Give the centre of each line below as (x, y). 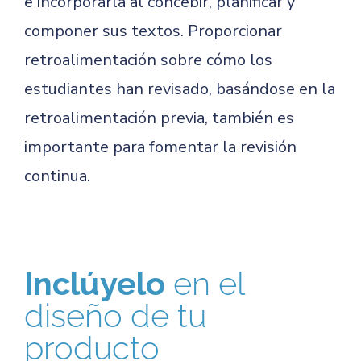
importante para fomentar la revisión (160, 147)
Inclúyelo (99, 283)
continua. (57, 176)
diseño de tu (115, 315)
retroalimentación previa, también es (159, 118)
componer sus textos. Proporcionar (153, 31)
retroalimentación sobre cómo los (148, 60)
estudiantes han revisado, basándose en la (180, 89)
